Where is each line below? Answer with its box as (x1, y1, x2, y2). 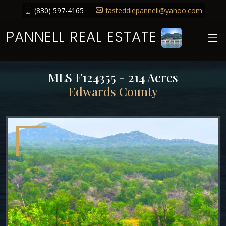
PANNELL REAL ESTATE (6, 27, 161, 47)
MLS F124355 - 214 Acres (48, 70, 178, 85)
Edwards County (68, 84, 158, 99)
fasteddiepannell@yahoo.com (105, 5, 202, 15)
